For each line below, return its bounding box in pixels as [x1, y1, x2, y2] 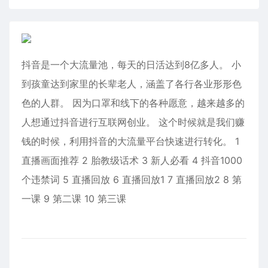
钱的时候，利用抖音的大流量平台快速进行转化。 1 [22, 135, 239, 147]
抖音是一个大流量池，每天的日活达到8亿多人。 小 [22, 59, 241, 71]
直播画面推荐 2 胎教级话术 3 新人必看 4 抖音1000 [22, 154, 242, 166]
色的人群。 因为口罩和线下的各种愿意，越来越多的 [22, 97, 245, 109]
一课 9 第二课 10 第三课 [22, 193, 126, 205]
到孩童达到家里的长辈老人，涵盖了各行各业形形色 [22, 78, 242, 90]
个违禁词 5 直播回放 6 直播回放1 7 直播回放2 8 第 [22, 173, 242, 185]
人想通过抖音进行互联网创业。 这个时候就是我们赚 [22, 116, 245, 128]
